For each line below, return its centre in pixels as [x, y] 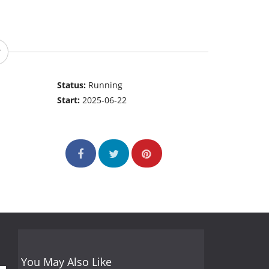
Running [106, 85]
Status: [73, 85]
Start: [70, 100]
